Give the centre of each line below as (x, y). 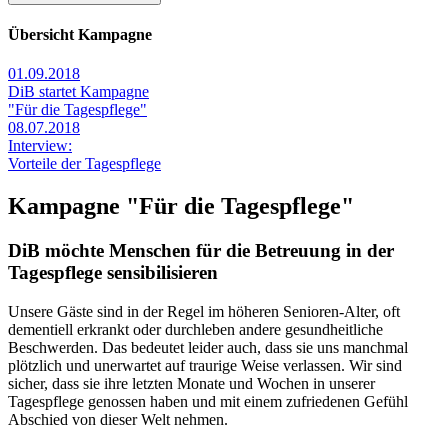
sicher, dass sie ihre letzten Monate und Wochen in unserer (191, 383)
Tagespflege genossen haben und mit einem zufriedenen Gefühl (208, 401)
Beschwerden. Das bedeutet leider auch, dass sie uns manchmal (208, 347)
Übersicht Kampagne (80, 35)
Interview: (40, 146)
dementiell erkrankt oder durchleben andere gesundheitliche (195, 329)
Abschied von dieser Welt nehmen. (118, 419)
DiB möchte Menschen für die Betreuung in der (201, 251)
